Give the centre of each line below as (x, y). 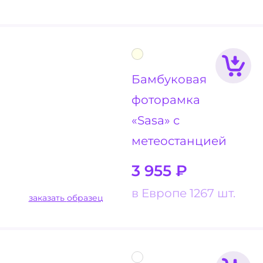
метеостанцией (179, 140)
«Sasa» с (156, 120)
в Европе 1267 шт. (183, 193)
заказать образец (85, 198)
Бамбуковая (169, 79)
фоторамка (166, 99)
